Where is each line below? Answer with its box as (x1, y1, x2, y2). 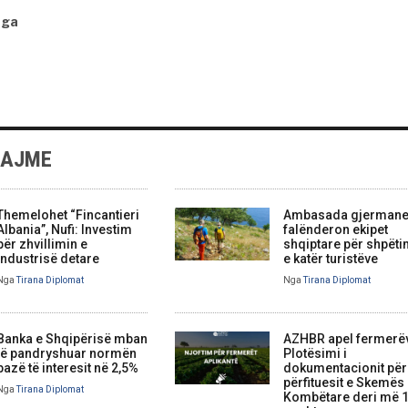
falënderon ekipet (283, 221, 388, 237)
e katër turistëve (283, 250, 378, 266)
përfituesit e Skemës (283, 374, 404, 390)
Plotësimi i (283, 345, 347, 361)
